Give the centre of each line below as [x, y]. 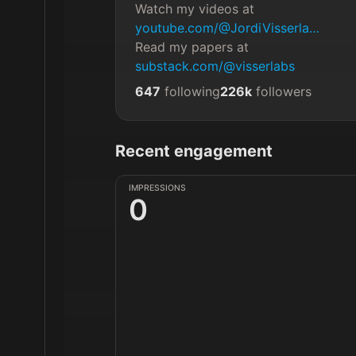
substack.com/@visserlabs [215, 66]
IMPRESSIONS [157, 188]
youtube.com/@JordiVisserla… [227, 28]
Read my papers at [194, 47]
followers [284, 91]
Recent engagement [194, 151]
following [192, 91]
